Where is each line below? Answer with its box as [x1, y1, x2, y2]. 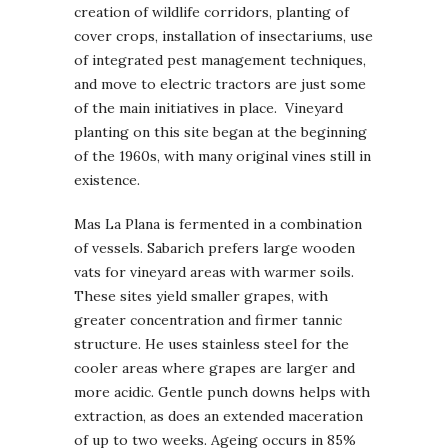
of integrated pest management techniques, [74, 51, 366, 70]
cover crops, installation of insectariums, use [74, 27, 373, 46]
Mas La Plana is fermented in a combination [74, 215, 362, 234]
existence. [74, 171, 140, 190]
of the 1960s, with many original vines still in [74, 147, 371, 166]
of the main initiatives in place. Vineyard [74, 99, 343, 118]
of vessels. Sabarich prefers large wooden [74, 239, 355, 258]
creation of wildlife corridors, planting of [74, 3, 349, 22]
